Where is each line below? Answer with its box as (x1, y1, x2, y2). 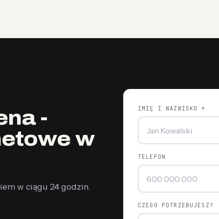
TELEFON (138, 153, 166, 160)
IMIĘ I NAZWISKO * (138, 105, 206, 112)
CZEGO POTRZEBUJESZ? (138, 201, 214, 209)
